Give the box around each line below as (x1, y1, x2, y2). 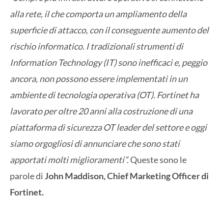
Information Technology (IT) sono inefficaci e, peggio (10, 57, 207, 68)
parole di (10, 170, 45, 182)
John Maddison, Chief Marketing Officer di (45, 170, 209, 182)
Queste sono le (129, 154, 187, 165)
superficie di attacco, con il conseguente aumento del (10, 25, 209, 36)
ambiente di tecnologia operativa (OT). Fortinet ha (10, 89, 199, 101)
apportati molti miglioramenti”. (10, 154, 129, 165)
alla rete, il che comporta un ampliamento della (10, 8, 187, 20)
